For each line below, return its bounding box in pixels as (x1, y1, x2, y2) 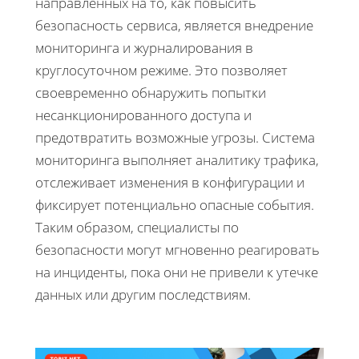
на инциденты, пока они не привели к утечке (35, 263, 318, 282)
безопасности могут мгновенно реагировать (35, 240, 320, 260)
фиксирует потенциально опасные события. (35, 196, 314, 215)
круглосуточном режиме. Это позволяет (35, 61, 288, 80)
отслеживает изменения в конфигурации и (35, 173, 305, 192)
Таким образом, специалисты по (35, 218, 239, 237)
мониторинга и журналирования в (35, 38, 253, 58)
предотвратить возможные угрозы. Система (35, 128, 315, 147)
